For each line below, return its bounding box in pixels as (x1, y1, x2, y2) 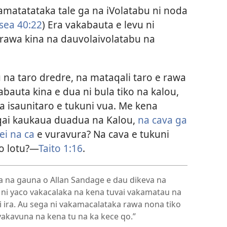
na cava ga (137, 112, 187, 127)
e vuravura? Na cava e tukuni (34, 127, 169, 141)
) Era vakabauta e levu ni (42, 18, 155, 32)
